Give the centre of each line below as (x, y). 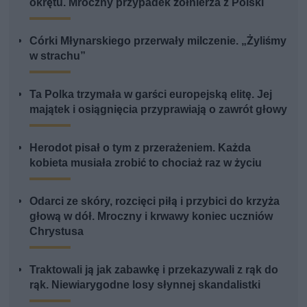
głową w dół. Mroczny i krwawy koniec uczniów (151, 217)
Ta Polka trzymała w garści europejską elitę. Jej (151, 95)
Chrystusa (57, 232)
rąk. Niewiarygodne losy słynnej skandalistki (145, 285)
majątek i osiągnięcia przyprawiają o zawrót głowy (159, 110)
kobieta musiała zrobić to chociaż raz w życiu (146, 163)
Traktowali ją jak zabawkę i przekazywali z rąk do (154, 270)
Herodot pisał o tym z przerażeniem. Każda (140, 148)
